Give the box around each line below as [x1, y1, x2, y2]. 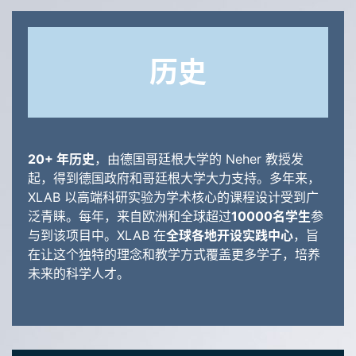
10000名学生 [231, 208, 311, 225]
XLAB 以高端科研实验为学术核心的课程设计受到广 [28, 189, 319, 206]
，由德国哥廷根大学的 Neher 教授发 [95, 151, 304, 168]
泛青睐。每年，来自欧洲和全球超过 [28, 208, 231, 225]
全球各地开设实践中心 [166, 227, 293, 244]
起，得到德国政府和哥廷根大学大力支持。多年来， [28, 170, 320, 187]
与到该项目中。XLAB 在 [28, 227, 166, 244]
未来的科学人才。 [28, 265, 130, 282]
